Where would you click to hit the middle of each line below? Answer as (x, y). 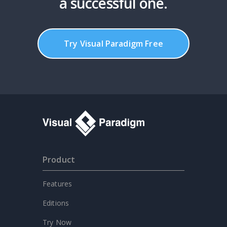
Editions (56, 203)
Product (59, 160)
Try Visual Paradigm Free (113, 44)
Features (58, 184)
